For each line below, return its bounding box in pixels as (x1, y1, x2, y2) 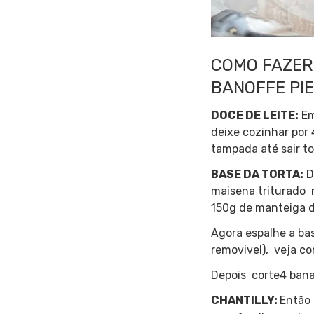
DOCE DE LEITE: (211, 108, 299, 122)
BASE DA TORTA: (211, 167, 304, 181)
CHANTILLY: (211, 293, 280, 307)
